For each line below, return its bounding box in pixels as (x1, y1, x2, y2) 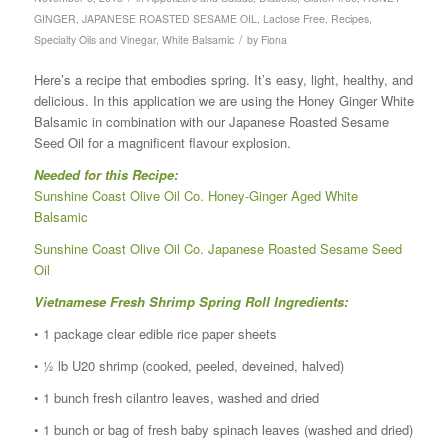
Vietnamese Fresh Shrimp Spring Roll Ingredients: (33, 291, 348, 311)
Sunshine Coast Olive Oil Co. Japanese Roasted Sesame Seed (33, 238, 402, 258)
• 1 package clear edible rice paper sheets (33, 323, 277, 343)
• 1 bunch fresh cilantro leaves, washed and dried (33, 387, 319, 407)
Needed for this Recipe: (33, 164, 178, 184)
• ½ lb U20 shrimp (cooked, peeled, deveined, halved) (33, 355, 344, 375)
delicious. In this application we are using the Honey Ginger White (33, 90, 414, 110)
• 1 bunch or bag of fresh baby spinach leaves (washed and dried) (33, 420, 413, 440)
